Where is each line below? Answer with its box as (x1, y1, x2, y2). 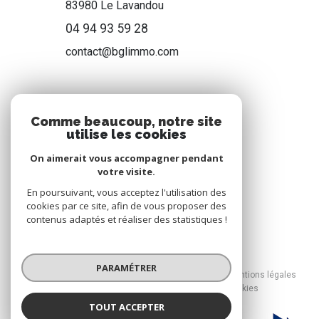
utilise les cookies (66, 127, 187, 142)
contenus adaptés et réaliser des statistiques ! (26, 213, 227, 226)
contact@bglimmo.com (66, 44, 179, 58)
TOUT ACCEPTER (88, 300, 164, 313)
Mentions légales (227, 269, 296, 280)
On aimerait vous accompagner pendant (29, 152, 224, 164)
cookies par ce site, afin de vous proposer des (26, 199, 226, 212)
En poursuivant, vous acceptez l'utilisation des (26, 186, 226, 199)
